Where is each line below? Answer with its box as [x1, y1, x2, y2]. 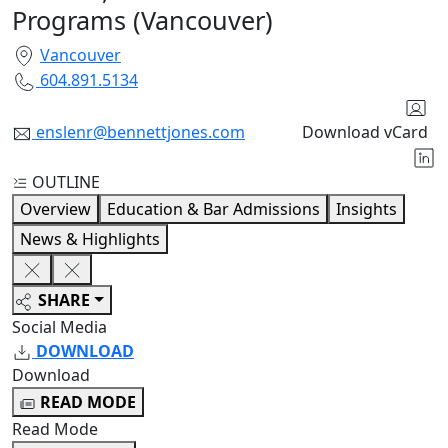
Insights [336, 197, 397, 220]
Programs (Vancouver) [12, 2, 273, 37]
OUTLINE [32, 170, 100, 193]
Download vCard [302, 120, 428, 143]
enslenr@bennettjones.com [36, 120, 245, 143]
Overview [20, 197, 91, 220]
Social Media [12, 316, 107, 339]
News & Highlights [20, 227, 160, 250]
